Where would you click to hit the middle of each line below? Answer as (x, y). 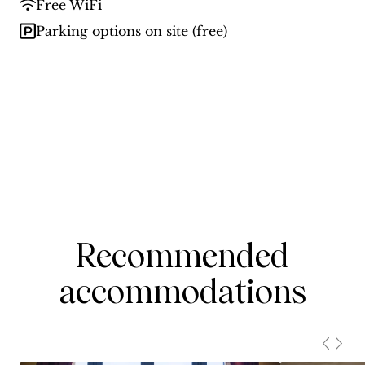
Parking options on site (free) (132, 31)
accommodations (182, 292)
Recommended (182, 256)
